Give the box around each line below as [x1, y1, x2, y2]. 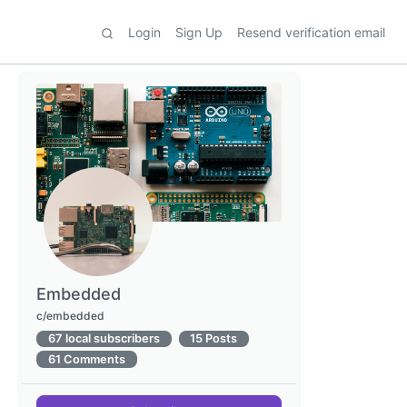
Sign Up [175, 24, 223, 40]
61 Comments [47, 352, 125, 366]
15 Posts [190, 331, 238, 345]
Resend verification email [237, 24, 385, 40]
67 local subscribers [47, 331, 160, 345]
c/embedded [36, 308, 104, 323]
